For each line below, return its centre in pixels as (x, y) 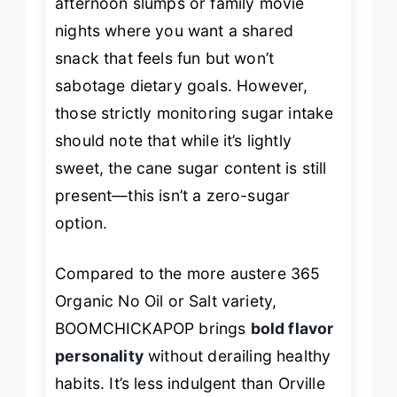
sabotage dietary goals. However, (182, 86)
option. (82, 223)
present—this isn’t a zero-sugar (173, 196)
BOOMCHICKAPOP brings (153, 329)
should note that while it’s (151, 141)
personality (99, 356)
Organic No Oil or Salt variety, (166, 301)
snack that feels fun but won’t (165, 58)
